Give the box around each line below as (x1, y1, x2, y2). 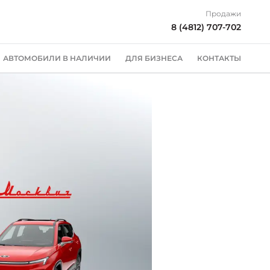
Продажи (206, 9, 241, 18)
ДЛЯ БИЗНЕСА (125, 54, 183, 63)
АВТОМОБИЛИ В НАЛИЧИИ (3, 54, 111, 63)
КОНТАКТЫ (197, 54, 241, 63)
